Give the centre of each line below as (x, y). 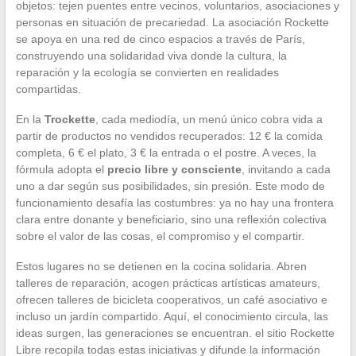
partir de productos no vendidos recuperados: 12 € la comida (169, 135)
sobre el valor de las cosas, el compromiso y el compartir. (160, 236)
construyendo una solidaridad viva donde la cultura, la (151, 55)
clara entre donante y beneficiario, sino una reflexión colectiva (171, 219)
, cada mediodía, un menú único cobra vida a (209, 119)
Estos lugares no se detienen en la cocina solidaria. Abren (161, 266)
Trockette (70, 119)
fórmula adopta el (61, 169)
